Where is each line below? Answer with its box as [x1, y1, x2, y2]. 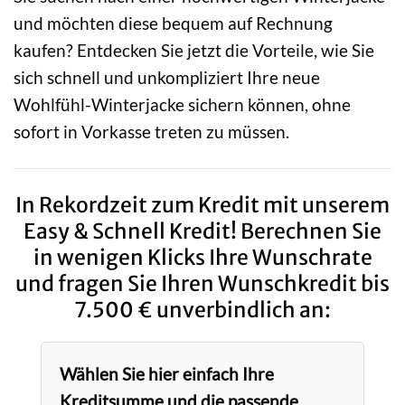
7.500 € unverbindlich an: [74, 296, 331, 323]
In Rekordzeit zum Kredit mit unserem [15, 191, 390, 218]
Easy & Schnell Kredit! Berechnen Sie [24, 217, 381, 244]
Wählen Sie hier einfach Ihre [59, 363, 274, 385]
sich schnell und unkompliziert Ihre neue [14, 66, 320, 88]
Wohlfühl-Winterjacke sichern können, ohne [14, 93, 351, 115]
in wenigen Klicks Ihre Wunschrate [33, 243, 372, 270]
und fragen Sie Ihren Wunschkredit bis [15, 269, 390, 297]
